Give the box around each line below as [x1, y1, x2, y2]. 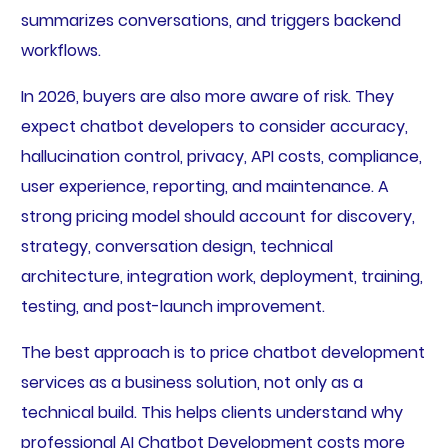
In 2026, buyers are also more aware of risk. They [20, 84, 394, 108]
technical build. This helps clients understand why [20, 400, 403, 424]
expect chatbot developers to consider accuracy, [20, 114, 408, 138]
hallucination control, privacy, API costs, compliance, [20, 144, 422, 168]
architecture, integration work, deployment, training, [20, 264, 423, 288]
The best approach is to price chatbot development [20, 340, 425, 364]
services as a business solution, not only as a [20, 370, 363, 394]
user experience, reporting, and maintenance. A [20, 174, 389, 198]
